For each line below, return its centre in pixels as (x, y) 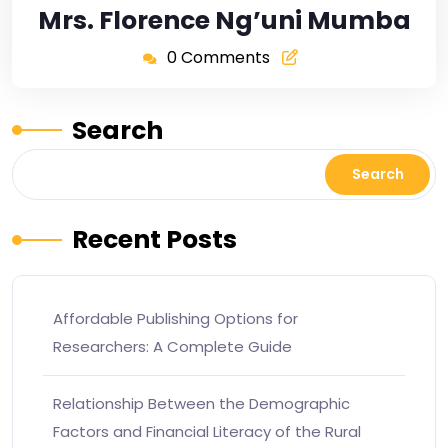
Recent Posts (154, 239)
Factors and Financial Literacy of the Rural (207, 431)
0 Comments (218, 57)
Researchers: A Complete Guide (172, 346)
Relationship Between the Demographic (201, 403)
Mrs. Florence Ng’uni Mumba (224, 20)
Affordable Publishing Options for (175, 318)
